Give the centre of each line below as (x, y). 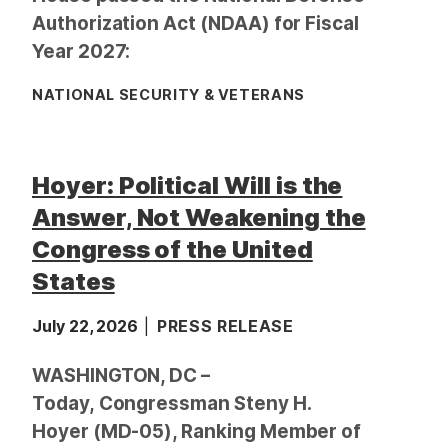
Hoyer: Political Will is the (187, 185)
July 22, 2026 (87, 326)
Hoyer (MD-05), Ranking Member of (197, 431)
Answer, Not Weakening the (199, 217)
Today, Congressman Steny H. (171, 403)
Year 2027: (81, 51)
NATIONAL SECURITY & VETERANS (168, 94)
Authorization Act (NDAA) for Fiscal (196, 23)
